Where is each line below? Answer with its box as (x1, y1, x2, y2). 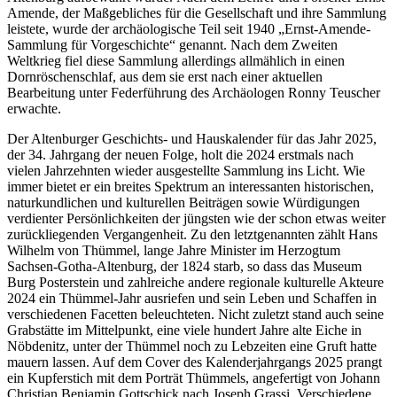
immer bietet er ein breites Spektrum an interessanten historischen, (7, 178, 374, 194)
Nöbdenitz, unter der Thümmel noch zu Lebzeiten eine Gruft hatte (7, 338, 377, 354)
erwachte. (7, 100, 61, 116)
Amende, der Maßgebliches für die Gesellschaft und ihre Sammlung (7, 4, 386, 20)
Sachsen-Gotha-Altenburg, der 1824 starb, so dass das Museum (7, 258, 362, 274)
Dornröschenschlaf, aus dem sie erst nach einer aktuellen (7, 68, 323, 84)
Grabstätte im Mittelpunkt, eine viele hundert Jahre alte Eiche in (7, 322, 362, 338)
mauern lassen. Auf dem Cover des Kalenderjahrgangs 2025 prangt (7, 354, 382, 370)
